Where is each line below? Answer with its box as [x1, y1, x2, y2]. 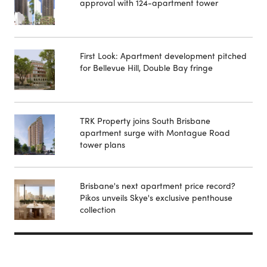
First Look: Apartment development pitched [80, 49, 247, 61]
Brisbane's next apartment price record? [80, 179, 235, 191]
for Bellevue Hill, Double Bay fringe [80, 61, 213, 73]
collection [80, 203, 116, 215]
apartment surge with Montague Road [80, 126, 230, 138]
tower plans [80, 138, 125, 150]
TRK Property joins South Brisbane [80, 114, 210, 126]
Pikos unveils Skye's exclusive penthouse [80, 191, 232, 203]
